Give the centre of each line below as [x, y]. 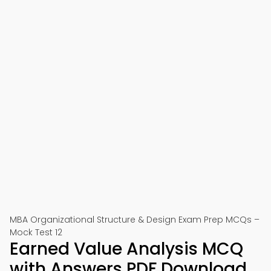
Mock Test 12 [36, 232]
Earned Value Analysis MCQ [126, 249]
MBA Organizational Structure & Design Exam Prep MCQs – [135, 220]
